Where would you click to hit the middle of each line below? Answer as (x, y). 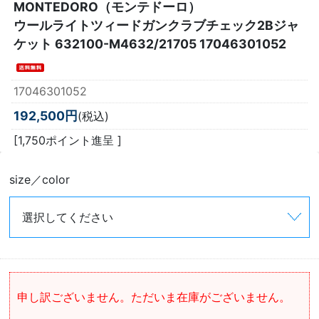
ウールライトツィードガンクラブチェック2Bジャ (156, 25)
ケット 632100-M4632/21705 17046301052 (150, 43)
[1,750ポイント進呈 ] (68, 141)
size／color (40, 179)
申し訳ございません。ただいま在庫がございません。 (154, 297)
